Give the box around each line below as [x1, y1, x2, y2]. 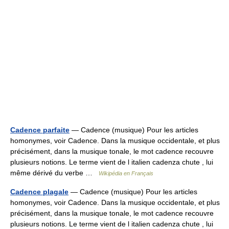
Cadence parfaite [10, 126, 70, 134]
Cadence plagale [10, 188, 68, 196]
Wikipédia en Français [99, 170, 153, 176]
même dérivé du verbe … [10, 169, 99, 177]
